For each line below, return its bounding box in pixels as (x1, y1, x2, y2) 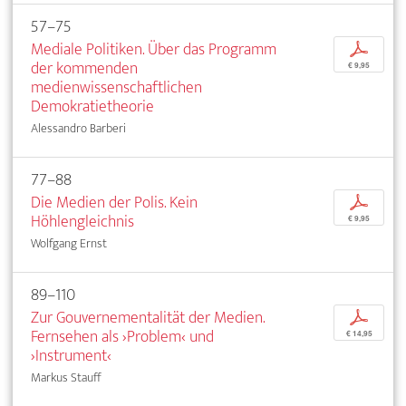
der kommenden (31, 53, 138, 82)
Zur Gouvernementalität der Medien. (31, 303, 265, 332)
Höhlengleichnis (31, 207, 134, 236)
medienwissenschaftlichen (31, 72, 202, 101)
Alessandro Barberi (31, 117, 126, 139)
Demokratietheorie (31, 92, 154, 121)
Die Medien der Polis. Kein (31, 188, 198, 217)
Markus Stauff (31, 366, 101, 388)
